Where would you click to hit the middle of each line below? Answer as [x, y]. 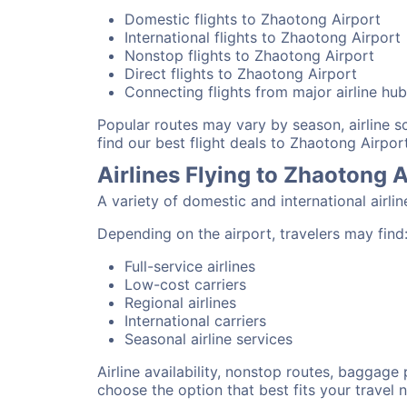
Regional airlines [180, 303]
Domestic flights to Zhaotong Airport [253, 19]
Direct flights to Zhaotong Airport [241, 74]
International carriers [195, 321]
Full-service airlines [190, 266]
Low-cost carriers [185, 284]
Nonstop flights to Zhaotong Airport [249, 55]
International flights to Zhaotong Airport [263, 37]
